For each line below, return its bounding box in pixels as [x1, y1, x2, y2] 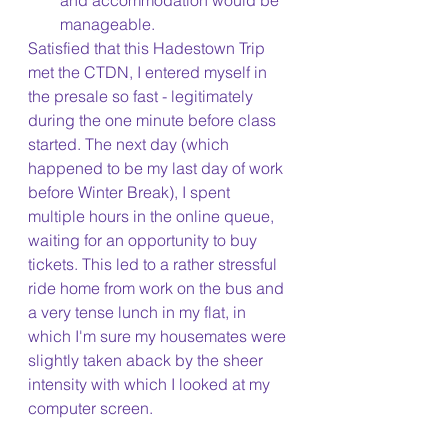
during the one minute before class [28, 110, 280, 130]
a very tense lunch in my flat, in [28, 302, 250, 322]
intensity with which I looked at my [28, 374, 274, 394]
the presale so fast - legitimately [28, 86, 257, 106]
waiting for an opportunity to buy [28, 230, 261, 250]
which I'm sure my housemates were [28, 326, 290, 346]
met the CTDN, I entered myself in [28, 62, 271, 82]
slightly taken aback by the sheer [28, 350, 267, 370]
